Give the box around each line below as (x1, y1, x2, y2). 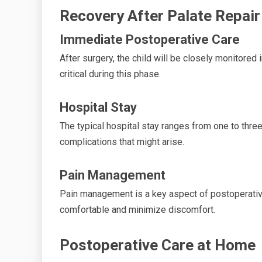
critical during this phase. (60, 68, 161, 80)
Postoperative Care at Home (60, 236, 256, 254)
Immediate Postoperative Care (60, 32, 240, 47)
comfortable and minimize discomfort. (60, 204, 215, 215)
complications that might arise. (60, 136, 184, 147)
